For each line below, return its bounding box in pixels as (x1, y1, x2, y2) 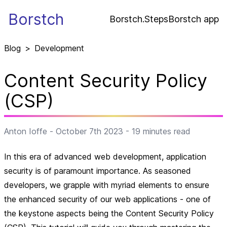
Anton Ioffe (4, 126, 47, 136)
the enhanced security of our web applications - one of (4, 194, 211, 204)
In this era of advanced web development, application (4, 152, 206, 162)
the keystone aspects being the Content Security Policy (4, 208, 214, 218)
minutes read (140, 126, 191, 136)
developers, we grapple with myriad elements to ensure (4, 180, 209, 190)
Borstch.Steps (109, 13, 168, 24)
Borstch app (168, 13, 219, 24)
